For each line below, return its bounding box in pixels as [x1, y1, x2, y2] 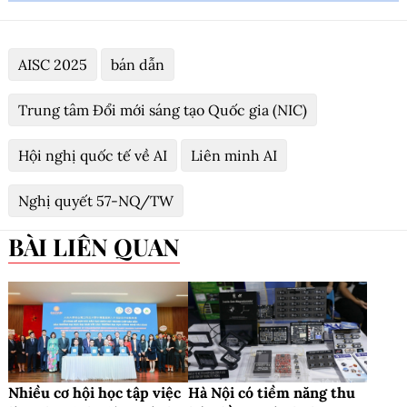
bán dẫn [111, 55, 164, 74]
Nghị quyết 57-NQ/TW [18, 192, 174, 211]
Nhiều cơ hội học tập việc [8, 383, 181, 402]
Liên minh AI [191, 146, 277, 165]
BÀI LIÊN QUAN [24, 231, 180, 263]
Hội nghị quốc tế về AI [18, 146, 167, 165]
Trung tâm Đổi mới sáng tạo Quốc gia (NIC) [18, 101, 307, 120]
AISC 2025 [18, 55, 87, 74]
